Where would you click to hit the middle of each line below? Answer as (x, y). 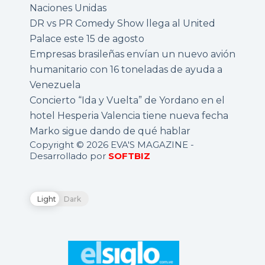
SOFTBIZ (129, 156)
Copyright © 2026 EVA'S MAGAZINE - (112, 145)
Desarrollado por (69, 156)
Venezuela (55, 85)
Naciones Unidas (68, 8)
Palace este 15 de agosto (87, 39)
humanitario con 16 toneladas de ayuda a (126, 70)
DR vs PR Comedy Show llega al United (122, 24)
